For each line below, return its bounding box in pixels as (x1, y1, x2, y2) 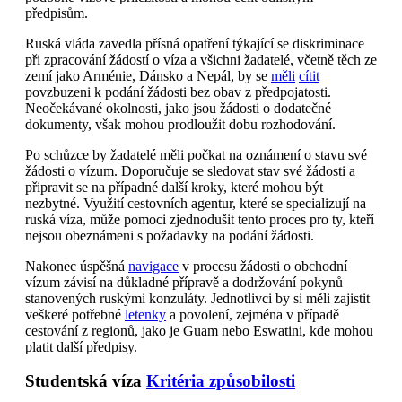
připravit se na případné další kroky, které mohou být (25, 179, 323, 195)
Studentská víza (25, 371, 146, 391)
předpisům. (25, 4, 88, 21)
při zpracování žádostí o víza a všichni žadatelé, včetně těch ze (25, 51, 377, 67)
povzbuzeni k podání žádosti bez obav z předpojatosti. (25, 83, 331, 100)
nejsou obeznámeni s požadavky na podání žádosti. (25, 227, 314, 243)
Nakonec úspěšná (25, 258, 128, 274)
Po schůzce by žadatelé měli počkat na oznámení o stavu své (25, 146, 367, 162)
